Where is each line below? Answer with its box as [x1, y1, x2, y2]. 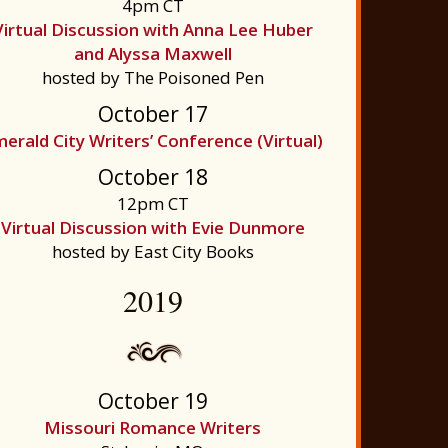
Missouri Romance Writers [44, 416, 262, 439]
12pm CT [116, 192, 189, 215]
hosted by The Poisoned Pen [41, 66, 264, 89]
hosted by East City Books [51, 240, 254, 263]
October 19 [97, 387, 208, 415]
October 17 [97, 100, 208, 128]
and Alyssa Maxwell [73, 42, 232, 65]
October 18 [97, 163, 208, 191]
